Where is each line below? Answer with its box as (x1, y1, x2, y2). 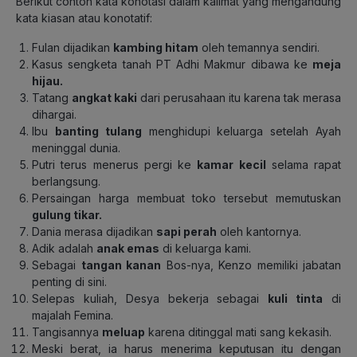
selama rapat (265, 157, 341, 171)
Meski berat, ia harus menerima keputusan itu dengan (32, 341, 341, 355)
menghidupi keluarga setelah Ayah (141, 124, 342, 138)
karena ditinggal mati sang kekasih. (145, 324, 331, 339)
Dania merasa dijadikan (32, 224, 156, 238)
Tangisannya (32, 324, 102, 339)
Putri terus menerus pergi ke (32, 157, 198, 171)
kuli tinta (268, 291, 324, 305)
